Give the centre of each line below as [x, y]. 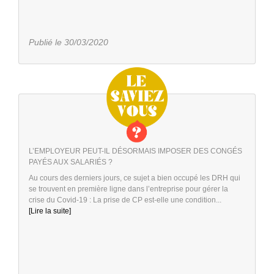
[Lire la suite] [50, 211]
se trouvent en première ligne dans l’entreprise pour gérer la [128, 189]
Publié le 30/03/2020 [68, 42]
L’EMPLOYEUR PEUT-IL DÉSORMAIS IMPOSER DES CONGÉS [135, 151]
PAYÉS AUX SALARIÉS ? [71, 162]
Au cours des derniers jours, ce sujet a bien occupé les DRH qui [135, 178]
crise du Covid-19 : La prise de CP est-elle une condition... [125, 200]
